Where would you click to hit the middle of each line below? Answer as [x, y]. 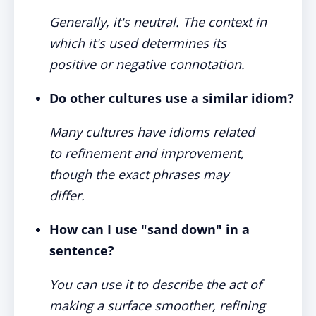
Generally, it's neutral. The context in [158, 22]
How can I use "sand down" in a [150, 229]
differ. [67, 195]
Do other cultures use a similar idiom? [172, 98]
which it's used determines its [138, 43]
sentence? [82, 250]
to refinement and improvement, [147, 153]
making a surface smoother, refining [157, 305]
